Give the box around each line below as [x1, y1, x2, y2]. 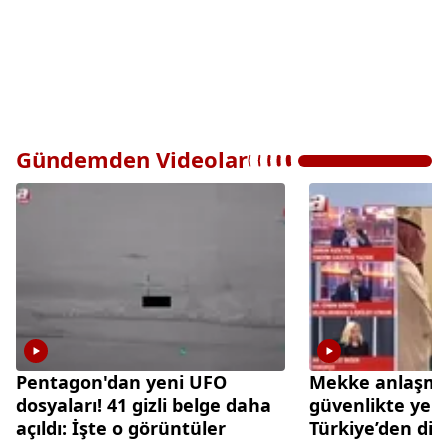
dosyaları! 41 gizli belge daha [16, 393, 271, 418]
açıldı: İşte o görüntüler [16, 416, 226, 441]
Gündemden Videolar [16, 143, 248, 174]
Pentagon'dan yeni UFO [16, 370, 227, 395]
